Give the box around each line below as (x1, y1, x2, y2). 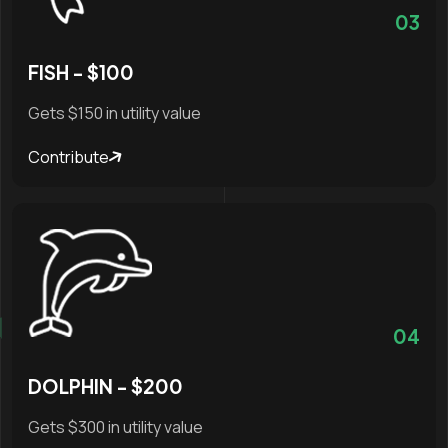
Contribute (28, 146, 109, 169)
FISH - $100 (28, 60, 134, 85)
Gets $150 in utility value (28, 102, 201, 125)
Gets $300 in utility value (28, 416, 203, 439)
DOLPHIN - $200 (28, 374, 183, 399)
